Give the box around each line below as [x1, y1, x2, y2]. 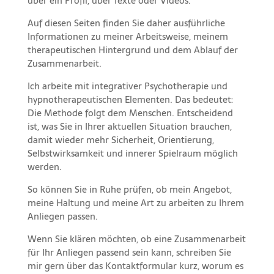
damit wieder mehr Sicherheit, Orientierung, [27, 132, 214, 148]
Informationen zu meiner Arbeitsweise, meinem [27, 29, 228, 45]
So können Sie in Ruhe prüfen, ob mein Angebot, [27, 182, 232, 198]
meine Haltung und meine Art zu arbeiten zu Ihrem [27, 195, 244, 211]
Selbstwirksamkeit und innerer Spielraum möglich [27, 146, 238, 161]
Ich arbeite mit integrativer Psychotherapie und [27, 78, 228, 94]
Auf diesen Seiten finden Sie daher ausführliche [27, 15, 225, 31]
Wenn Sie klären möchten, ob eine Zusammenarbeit [27, 231, 246, 247]
